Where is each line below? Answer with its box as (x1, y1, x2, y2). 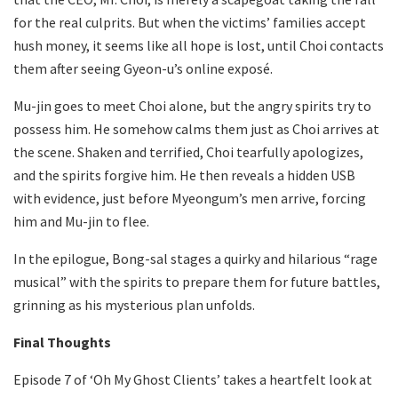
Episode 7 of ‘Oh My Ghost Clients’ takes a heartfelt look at (13, 370, 372, 389)
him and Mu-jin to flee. (13, 212, 149, 231)
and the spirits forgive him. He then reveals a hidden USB (13, 166, 355, 185)
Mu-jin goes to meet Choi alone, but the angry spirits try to (13, 97, 371, 115)
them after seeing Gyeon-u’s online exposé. (13, 60, 273, 78)
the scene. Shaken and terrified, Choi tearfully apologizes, (13, 143, 363, 162)
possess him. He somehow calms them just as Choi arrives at (13, 120, 379, 139)
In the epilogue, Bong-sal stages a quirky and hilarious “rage (13, 250, 378, 268)
